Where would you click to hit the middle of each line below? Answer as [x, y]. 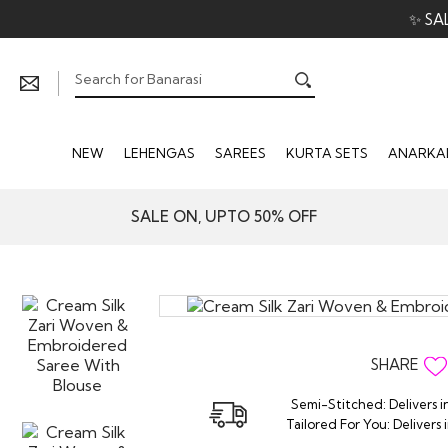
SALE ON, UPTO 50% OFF [224, 216]
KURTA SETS [326, 153]
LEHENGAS [159, 153]
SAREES [240, 153]
